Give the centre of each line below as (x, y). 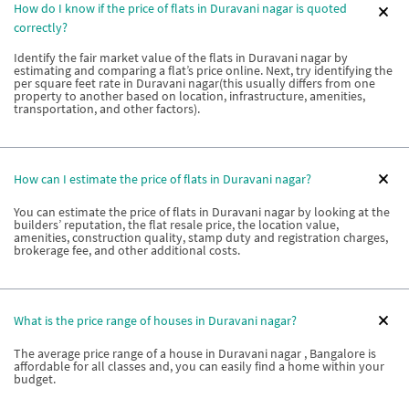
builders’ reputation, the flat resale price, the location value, (176, 225)
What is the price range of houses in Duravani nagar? (155, 320)
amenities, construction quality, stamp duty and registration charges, (201, 237)
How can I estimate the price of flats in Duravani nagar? (163, 178)
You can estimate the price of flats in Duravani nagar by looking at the (202, 212)
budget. (35, 379)
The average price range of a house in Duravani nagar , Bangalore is (195, 353)
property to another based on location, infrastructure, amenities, (189, 96)
